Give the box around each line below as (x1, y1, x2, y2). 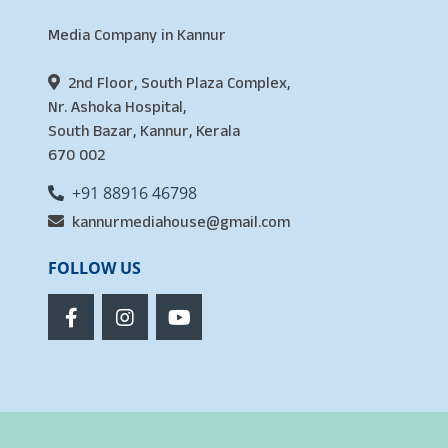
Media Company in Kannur (48, 23, 226, 47)
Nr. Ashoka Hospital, (48, 95, 186, 119)
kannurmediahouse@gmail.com (72, 210, 290, 234)
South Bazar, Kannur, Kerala (48, 119, 240, 143)
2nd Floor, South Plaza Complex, (68, 71, 290, 95)
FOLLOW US (48, 256, 141, 279)
